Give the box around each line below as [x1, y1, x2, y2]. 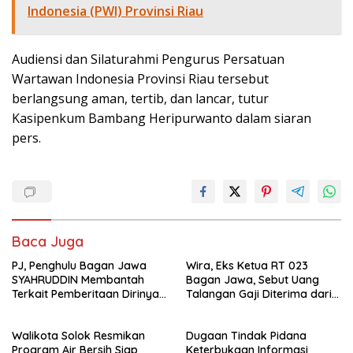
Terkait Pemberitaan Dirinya [12, 287, 159, 301]
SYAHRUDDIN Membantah [12, 273, 144, 287]
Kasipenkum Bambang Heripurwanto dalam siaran [12, 110, 311, 127]
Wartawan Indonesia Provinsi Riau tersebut [12, 70, 269, 87]
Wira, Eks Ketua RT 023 [186, 258, 308, 273]
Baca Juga [12, 232, 84, 251]
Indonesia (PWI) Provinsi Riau [28, 2, 203, 20]
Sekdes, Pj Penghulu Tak [186, 301, 312, 315]
